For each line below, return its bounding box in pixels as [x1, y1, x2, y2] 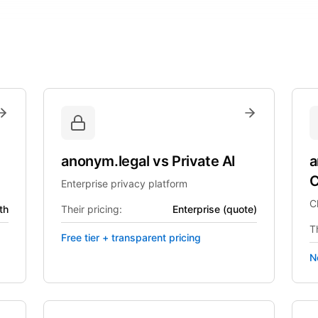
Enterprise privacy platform [61, 177, 188, 190]
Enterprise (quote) [172, 203, 257, 215]
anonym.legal [61, 153, 153, 170]
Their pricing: [61, 203, 123, 215]
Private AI [171, 153, 236, 170]
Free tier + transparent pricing [61, 231, 202, 243]
